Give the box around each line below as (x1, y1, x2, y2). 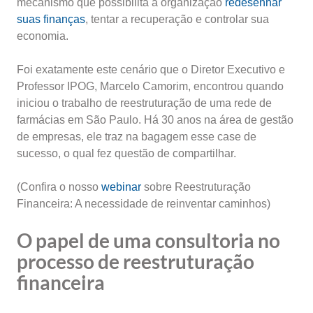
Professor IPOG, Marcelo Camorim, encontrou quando (17, 80, 284, 92)
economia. (17, 30, 68, 42)
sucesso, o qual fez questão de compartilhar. (17, 147, 236, 159)
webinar (101, 181, 141, 193)
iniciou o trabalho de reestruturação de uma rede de (17, 97, 272, 109)
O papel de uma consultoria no (17, 228, 280, 252)
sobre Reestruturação (141, 181, 251, 193)
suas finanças (17, 13, 85, 25)
